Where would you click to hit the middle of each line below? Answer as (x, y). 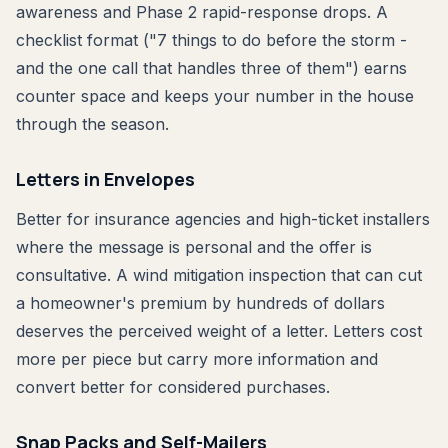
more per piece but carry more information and (197, 358)
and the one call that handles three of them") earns (211, 67)
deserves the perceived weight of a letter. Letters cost (219, 330)
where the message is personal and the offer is (194, 246)
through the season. (92, 123)
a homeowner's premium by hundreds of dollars (200, 302)
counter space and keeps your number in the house (215, 95)
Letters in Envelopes (105, 178)
